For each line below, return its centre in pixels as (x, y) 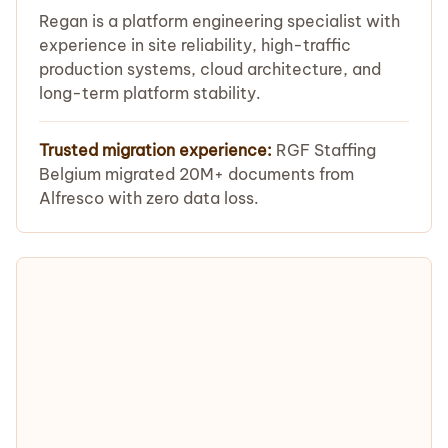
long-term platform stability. (150, 92)
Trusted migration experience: (155, 149)
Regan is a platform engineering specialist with (219, 20)
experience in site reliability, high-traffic (195, 44)
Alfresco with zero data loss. (149, 197)
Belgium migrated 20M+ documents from (196, 173)
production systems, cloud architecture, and (210, 68)
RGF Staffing (324, 149)
